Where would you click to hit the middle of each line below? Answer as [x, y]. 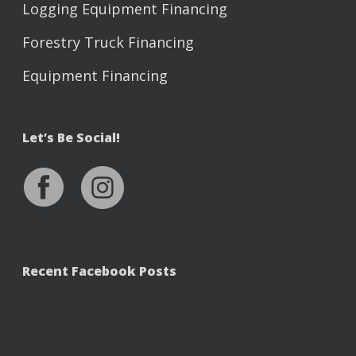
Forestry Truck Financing [108, 42]
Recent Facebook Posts [99, 271]
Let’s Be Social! [71, 137]
